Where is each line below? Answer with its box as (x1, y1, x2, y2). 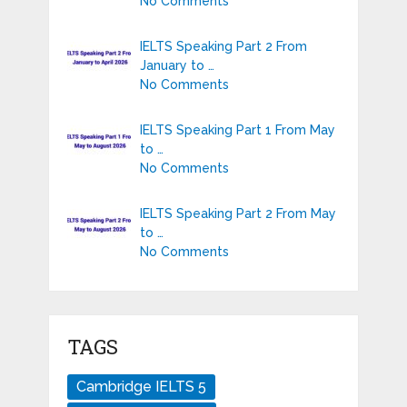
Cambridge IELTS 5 (75, 378, 206, 396)
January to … (139, 58, 214, 74)
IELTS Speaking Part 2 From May (139, 206, 336, 222)
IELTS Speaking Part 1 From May (139, 123, 335, 138)
